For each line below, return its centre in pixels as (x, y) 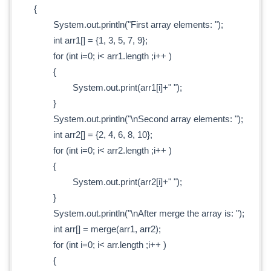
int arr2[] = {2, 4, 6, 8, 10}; (84, 134)
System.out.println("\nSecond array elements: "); (129, 119)
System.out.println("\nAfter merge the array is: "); (130, 213)
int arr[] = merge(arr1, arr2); (88, 229)
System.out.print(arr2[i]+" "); (99, 181)
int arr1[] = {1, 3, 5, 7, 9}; (81, 40)
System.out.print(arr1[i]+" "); (99, 87)
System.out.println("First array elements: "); (119, 24)
